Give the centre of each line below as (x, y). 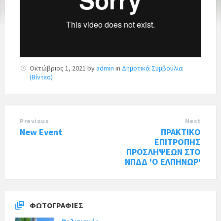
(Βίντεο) (41, 77)
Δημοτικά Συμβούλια (152, 68)
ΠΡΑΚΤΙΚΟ (181, 132)
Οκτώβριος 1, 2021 (58, 68)
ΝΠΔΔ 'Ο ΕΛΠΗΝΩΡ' (163, 161)
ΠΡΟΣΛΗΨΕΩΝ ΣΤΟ (164, 151)
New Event (41, 132)
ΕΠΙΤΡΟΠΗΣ (178, 142)
